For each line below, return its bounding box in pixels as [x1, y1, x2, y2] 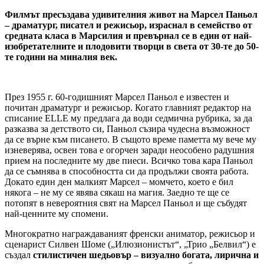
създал [5, 249, 33, 260]
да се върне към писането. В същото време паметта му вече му [5, 134, 256, 144]
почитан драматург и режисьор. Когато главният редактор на [5, 102, 251, 113]
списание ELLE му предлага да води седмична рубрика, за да [5, 113, 252, 123]
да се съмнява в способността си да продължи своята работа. [5, 166, 249, 176]
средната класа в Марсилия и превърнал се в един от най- [5, 30, 252, 41]
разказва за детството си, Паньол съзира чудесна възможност [5, 123, 250, 134]
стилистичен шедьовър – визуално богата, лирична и [33, 249, 259, 260]
